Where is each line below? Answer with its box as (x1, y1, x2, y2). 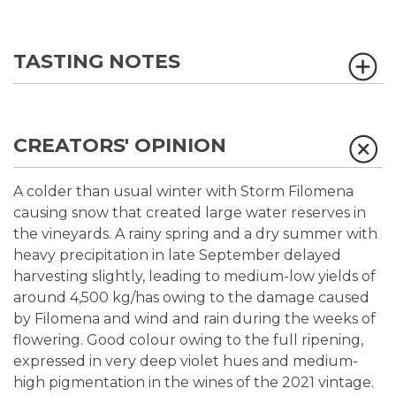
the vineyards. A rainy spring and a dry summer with (13, 225, 377, 242)
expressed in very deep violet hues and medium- (13, 353, 358, 369)
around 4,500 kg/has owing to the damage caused (13, 289, 369, 306)
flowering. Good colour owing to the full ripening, (13, 331, 363, 348)
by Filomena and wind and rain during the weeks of (13, 310, 376, 327)
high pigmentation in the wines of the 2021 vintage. (13, 374, 374, 391)
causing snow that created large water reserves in (13, 204, 366, 221)
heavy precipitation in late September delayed (13, 247, 341, 263)
